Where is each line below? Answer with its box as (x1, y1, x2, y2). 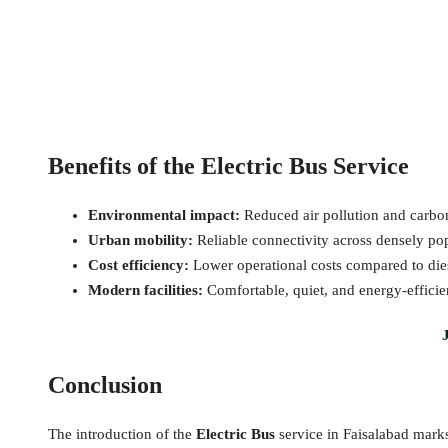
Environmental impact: (88, 207, 240, 224)
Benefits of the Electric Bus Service (48, 153, 409, 180)
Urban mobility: (88, 232, 193, 249)
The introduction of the (48, 426, 196, 443)
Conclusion (48, 372, 162, 399)
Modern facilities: (88, 282, 203, 299)
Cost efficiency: (88, 257, 189, 274)
